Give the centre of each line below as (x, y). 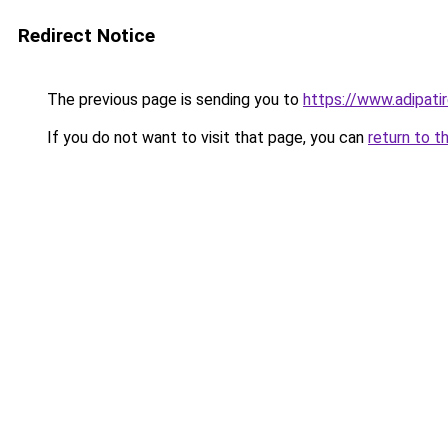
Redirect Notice (86, 35)
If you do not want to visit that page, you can (205, 137)
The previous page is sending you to (173, 99)
